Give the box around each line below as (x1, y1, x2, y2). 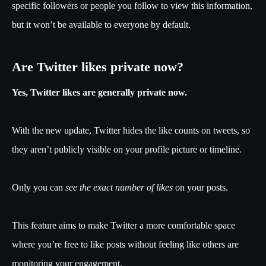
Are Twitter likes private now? (12, 59, 183, 75)
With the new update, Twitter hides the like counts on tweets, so (12, 125, 250, 136)
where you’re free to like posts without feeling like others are (12, 239, 239, 250)
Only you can (12, 182, 63, 193)
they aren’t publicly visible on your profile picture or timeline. (12, 144, 244, 155)
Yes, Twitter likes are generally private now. (12, 87, 189, 98)
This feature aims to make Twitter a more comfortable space (12, 220, 235, 231)
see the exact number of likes (63, 182, 173, 193)
